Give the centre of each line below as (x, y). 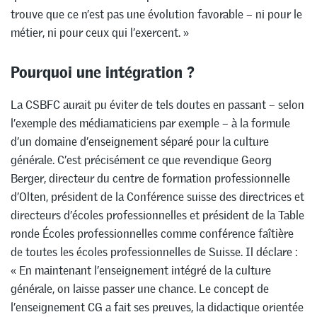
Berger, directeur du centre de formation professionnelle (150, 178)
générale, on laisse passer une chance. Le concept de (140, 288)
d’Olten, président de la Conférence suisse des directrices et (157, 196)
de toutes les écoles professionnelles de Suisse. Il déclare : (154, 252)
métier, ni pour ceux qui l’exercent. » (100, 33)
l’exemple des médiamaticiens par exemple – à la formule (150, 123)
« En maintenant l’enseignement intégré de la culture (141, 270)
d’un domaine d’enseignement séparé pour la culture (140, 141)
